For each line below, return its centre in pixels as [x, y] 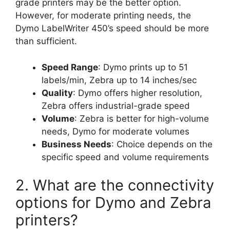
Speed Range [70, 67]
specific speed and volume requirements [125, 157]
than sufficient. [46, 41]
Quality [57, 93]
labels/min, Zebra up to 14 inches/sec [119, 80]
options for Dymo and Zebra [113, 203]
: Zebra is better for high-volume [142, 118]
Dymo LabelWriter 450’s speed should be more [112, 28]
